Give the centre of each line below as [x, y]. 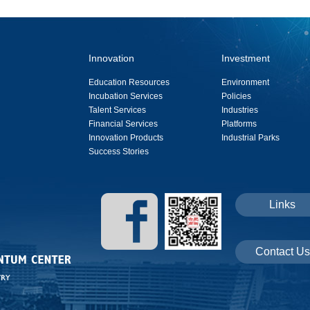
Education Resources [129, 82]
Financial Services [123, 124]
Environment [245, 82]
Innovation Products [126, 138]
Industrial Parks [250, 138]
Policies [236, 96]
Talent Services [117, 110]
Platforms [239, 124]
